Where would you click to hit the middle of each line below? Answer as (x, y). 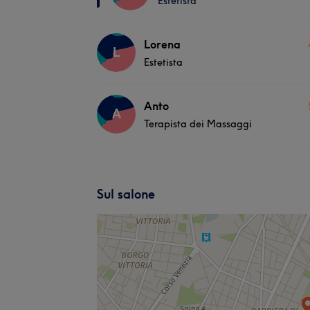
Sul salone (126, 194)
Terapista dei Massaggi (198, 124)
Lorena (162, 44)
